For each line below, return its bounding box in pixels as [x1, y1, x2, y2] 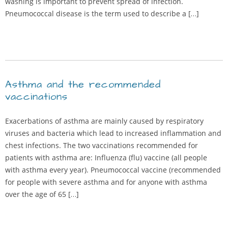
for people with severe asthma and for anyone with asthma [5, 177, 207, 187]
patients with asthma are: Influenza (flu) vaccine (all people [5, 153, 207, 162]
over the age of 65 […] [5, 189, 79, 199]
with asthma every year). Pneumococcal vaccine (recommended [5, 165, 221, 175]
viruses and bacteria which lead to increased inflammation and [5, 128, 221, 138]
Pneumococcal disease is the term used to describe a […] [5, 9, 199, 18]
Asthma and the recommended [5, 77, 161, 92]
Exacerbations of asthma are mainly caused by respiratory [5, 116, 204, 126]
